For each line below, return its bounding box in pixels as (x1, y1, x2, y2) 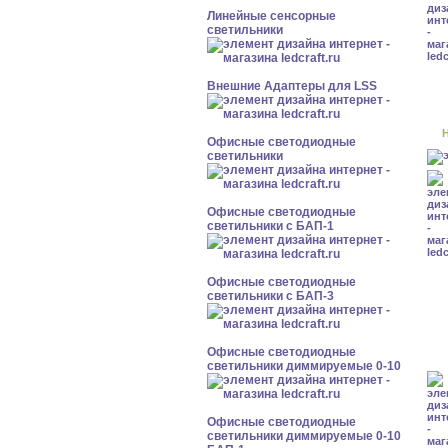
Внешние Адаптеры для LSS (207, 79, 377, 93)
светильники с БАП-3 (207, 289, 334, 303)
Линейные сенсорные (207, 9, 336, 23)
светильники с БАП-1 (207, 219, 334, 233)
